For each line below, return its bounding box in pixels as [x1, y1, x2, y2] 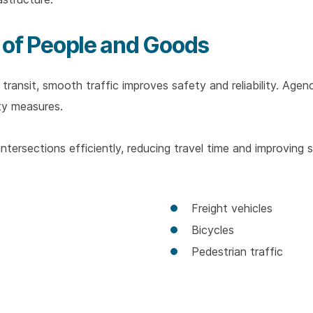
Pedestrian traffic [191, 244, 283, 259]
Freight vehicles [191, 201, 272, 216]
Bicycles [191, 222, 234, 238]
